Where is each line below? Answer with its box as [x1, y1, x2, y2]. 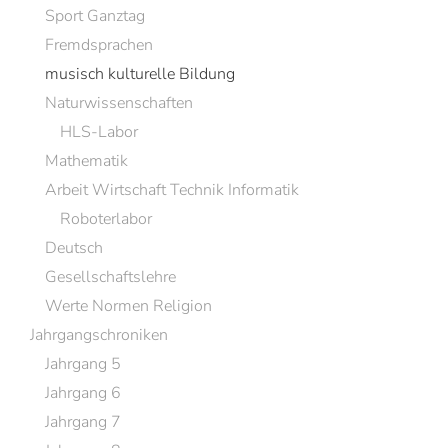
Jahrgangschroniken [30, 324, 168, 346]
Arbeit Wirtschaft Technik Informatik [45, 179, 299, 201]
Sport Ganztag [45, 5, 145, 27]
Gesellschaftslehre [45, 266, 176, 288]
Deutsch [45, 237, 103, 259]
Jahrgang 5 [45, 353, 121, 375]
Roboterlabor [60, 208, 152, 230]
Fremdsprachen [45, 34, 153, 56]
